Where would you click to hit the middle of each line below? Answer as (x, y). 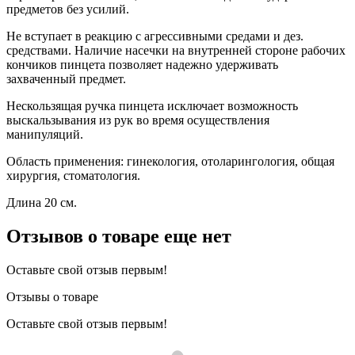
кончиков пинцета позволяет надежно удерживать (142, 64)
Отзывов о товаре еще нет (119, 236)
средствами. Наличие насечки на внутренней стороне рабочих (176, 50)
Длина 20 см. (42, 202)
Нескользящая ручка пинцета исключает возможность (152, 105)
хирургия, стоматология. (73, 175)
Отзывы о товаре (52, 296)
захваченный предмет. (66, 78)
